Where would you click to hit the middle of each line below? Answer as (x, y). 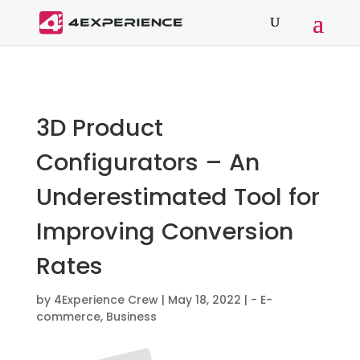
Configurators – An (147, 162)
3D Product (99, 128)
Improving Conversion (164, 231)
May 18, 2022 (204, 300)
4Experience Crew (106, 300)
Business (131, 317)
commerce (68, 317)
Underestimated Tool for (178, 197)
